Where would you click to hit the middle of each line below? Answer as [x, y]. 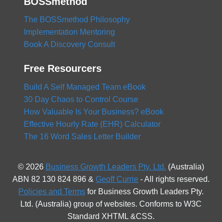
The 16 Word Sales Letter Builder [82, 137]
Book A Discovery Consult [69, 45]
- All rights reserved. [174, 179]
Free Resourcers [63, 69]
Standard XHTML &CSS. [111, 216]
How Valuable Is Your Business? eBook [94, 112]
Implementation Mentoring [69, 32]
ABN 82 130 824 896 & [54, 179]
